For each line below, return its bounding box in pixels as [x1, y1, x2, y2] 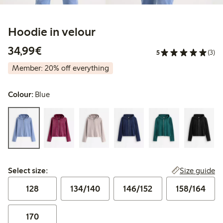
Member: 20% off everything [12, 63, 109, 73]
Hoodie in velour [8, 24, 96, 39]
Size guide [179, 166, 215, 176]
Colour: [8, 90, 33, 100]
